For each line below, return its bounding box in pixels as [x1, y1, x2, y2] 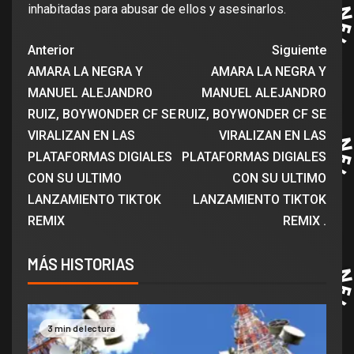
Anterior [28, 43, 74, 58]
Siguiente [272, 43, 326, 58]
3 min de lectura [47, 322, 115, 334]
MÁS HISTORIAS [28, 254, 134, 274]
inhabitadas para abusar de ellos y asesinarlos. [28, 2, 286, 17]
